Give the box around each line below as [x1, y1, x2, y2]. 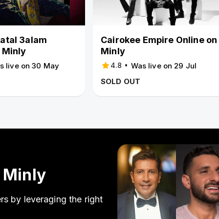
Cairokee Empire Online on [101, 35, 218, 45]
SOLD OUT [101, 77, 141, 86]
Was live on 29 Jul [131, 61, 197, 70]
